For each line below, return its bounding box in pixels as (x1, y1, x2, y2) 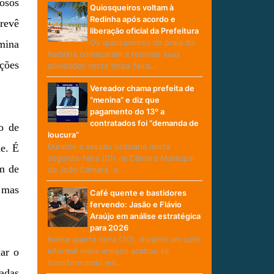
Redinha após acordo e (89, 14, 176, 24)
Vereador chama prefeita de (89, 84, 194, 94)
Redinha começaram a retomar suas (47, 49, 180, 59)
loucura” (47, 130, 79, 140)
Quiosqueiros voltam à (89, 2, 174, 12)
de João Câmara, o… (47, 165, 125, 175)
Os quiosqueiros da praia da (89, 37, 194, 47)
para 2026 (89, 223, 128, 232)
